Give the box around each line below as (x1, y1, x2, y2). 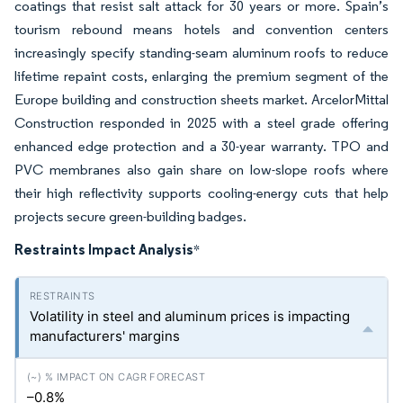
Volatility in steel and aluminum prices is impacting (30, 308, 350, 325)
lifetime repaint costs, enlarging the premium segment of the (14, 67, 389, 85)
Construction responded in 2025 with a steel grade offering (14, 114, 389, 131)
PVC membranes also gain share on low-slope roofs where (14, 161, 389, 178)
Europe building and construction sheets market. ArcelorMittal (14, 91, 389, 108)
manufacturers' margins (30, 327, 180, 345)
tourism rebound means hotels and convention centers (14, 21, 389, 38)
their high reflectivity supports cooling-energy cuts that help (14, 184, 389, 201)
